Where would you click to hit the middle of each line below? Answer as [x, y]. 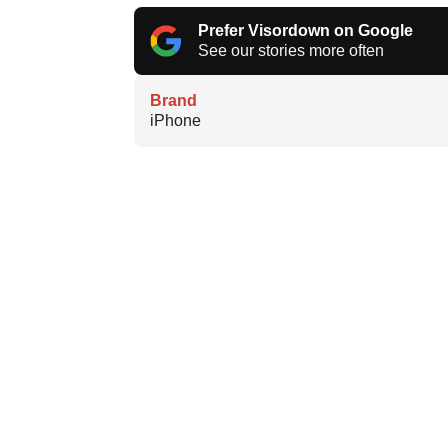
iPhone [175, 120]
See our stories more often [291, 50]
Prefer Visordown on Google [305, 30]
